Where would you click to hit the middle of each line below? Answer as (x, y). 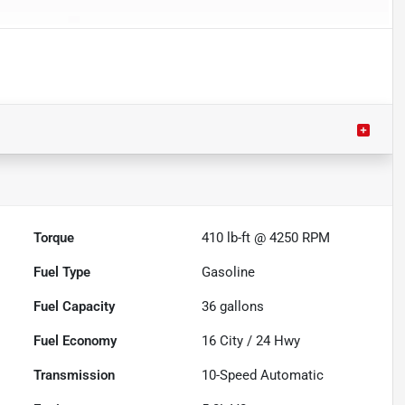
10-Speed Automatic (263, 376)
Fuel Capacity (75, 307)
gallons (240, 307)
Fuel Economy (75, 341)
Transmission (75, 376)
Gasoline (229, 273)
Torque (54, 238)
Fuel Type (62, 273)
